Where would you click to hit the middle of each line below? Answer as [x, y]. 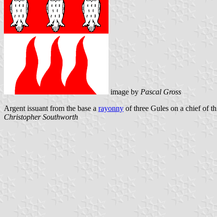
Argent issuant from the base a [51, 108]
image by [124, 92]
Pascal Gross [161, 92]
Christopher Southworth [41, 117]
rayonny [111, 108]
